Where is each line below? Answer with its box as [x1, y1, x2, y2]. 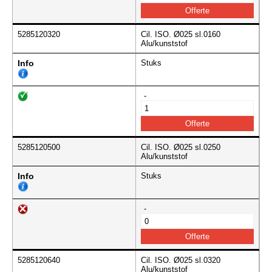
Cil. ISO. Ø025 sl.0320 [141, 256, 220, 265]
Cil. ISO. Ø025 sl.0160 [141, 30, 220, 39]
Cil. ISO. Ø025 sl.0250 [141, 143, 220, 152]
